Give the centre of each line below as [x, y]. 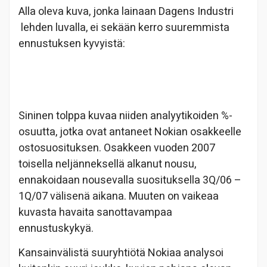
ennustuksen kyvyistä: [72, 44]
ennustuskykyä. [56, 229]
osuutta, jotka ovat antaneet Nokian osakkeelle [130, 132]
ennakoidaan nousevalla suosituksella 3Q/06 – [130, 181]
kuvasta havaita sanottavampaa [95, 213]
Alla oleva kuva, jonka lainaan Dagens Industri [126, 12]
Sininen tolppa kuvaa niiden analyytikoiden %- [125, 116]
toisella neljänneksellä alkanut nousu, [107, 164]
